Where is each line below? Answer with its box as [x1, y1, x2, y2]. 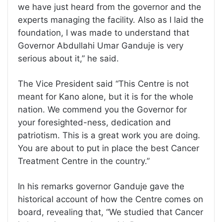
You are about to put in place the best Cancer [18, 143, 199, 153]
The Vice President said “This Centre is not [18, 78, 189, 89]
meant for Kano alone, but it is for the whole [18, 91, 193, 102]
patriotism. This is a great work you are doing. [18, 130, 200, 140]
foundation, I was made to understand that [18, 27, 189, 38]
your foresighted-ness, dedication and [18, 117, 171, 127]
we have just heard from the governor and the [18, 1, 201, 12]
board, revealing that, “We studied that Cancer [18, 207, 203, 217]
